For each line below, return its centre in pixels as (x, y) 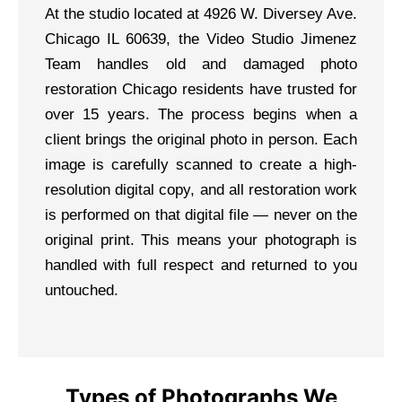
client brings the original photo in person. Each (201, 140)
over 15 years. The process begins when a (201, 115)
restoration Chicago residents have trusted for (201, 90)
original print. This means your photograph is (201, 240)
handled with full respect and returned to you (201, 266)
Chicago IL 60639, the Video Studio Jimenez (201, 39)
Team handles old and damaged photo (201, 65)
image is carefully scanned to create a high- (201, 165)
